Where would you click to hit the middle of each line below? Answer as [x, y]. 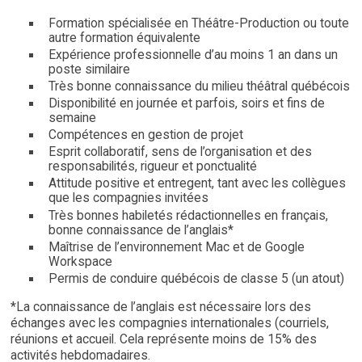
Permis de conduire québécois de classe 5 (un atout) [196, 278]
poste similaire [89, 69]
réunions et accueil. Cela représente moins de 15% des [164, 339]
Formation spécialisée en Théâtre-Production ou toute [198, 23]
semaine [72, 118]
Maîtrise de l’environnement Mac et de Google [176, 247]
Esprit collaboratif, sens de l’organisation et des [180, 152]
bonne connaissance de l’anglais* [141, 230]
